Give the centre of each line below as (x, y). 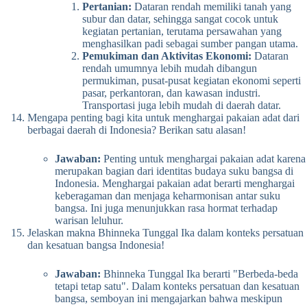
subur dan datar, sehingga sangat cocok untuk (180, 19)
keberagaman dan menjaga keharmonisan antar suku (168, 195)
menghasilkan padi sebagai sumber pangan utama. (190, 43)
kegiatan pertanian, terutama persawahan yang (182, 31)
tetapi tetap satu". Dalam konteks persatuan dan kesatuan (177, 286)
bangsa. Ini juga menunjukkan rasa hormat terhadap (166, 208)
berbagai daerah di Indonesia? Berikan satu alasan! (137, 130)
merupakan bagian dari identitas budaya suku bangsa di (174, 171)
